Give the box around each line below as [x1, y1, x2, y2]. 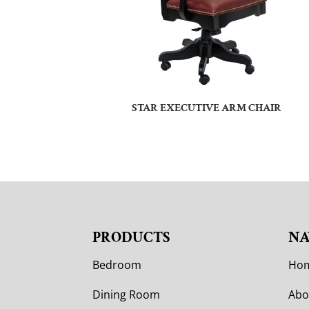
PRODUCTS [92, 227, 170, 248]
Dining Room [92, 286, 161, 302]
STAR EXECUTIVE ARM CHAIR [132, 100, 282, 115]
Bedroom [92, 257, 142, 272]
